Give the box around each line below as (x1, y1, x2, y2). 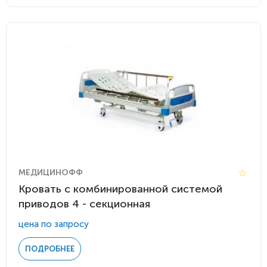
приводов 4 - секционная (18, 197, 150, 210)
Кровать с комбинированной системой (18, 182, 222, 195)
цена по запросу (18, 219, 89, 229)
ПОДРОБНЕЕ (25, 244, 74, 253)
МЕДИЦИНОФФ (18, 167, 83, 178)
